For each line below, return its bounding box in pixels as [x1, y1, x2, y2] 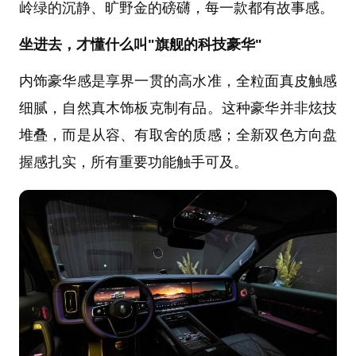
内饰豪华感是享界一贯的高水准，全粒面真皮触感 [18, 72, 338, 89]
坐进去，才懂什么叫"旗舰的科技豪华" [18, 36, 262, 52]
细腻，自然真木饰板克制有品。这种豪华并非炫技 [18, 99, 338, 116]
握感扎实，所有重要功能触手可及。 [18, 153, 248, 170]
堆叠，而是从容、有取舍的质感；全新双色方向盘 [18, 126, 338, 143]
